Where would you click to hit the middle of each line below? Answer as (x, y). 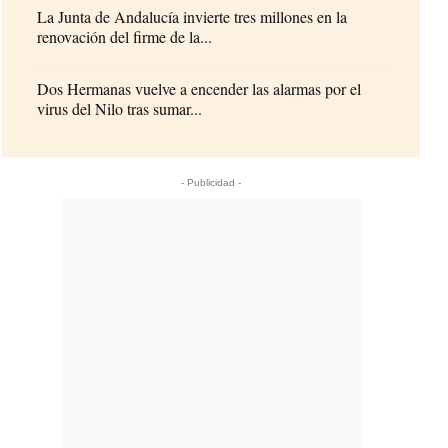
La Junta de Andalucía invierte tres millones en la (192, 16)
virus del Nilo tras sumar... (120, 108)
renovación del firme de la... (125, 36)
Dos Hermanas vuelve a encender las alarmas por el (199, 88)
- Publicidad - (211, 182)
